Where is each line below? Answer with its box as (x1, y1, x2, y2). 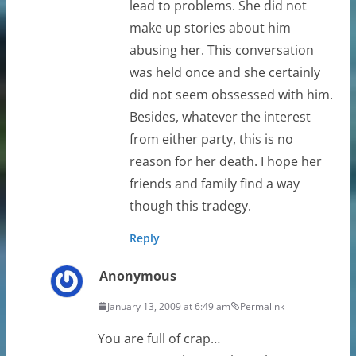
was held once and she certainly (129, 63, 320, 81)
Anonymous (99, 266, 176, 284)
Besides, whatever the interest (129, 107, 311, 126)
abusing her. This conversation (129, 41, 314, 59)
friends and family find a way (129, 174, 300, 192)
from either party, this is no (129, 130, 293, 148)
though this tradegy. (129, 196, 251, 215)
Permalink (239, 299, 284, 313)
